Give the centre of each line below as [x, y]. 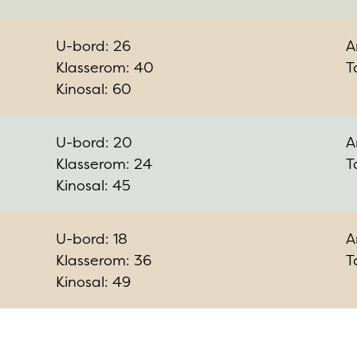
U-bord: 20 [94, 142]
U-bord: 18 [92, 238]
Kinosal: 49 [94, 281]
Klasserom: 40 [105, 67]
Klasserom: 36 [104, 260]
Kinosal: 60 [94, 88]
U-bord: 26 [94, 45]
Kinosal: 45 [94, 185]
